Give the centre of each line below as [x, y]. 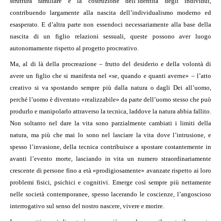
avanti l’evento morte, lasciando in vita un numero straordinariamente [110, 158]
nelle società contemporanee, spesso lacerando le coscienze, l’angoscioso [110, 194]
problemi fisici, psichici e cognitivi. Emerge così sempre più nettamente [110, 182]
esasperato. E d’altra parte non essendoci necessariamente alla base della [110, 24]
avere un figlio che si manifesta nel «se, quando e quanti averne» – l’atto [110, 75]
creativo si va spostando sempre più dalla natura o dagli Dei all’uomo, [110, 87]
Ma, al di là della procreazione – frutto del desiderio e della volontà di [110, 64]
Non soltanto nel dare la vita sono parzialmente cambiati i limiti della [110, 123]
